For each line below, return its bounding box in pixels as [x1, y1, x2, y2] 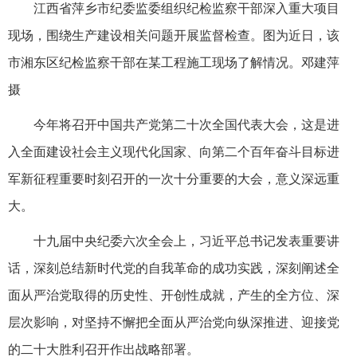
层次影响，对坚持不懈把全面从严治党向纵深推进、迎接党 [8, 315, 339, 329]
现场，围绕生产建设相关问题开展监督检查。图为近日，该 [8, 28, 339, 42]
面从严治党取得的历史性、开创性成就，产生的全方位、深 [8, 288, 339, 302]
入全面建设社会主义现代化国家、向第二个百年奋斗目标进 [8, 144, 339, 159]
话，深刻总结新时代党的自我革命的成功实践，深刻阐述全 [8, 261, 339, 275]
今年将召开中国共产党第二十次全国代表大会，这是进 [33, 117, 339, 131]
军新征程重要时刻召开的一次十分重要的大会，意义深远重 [8, 171, 339, 186]
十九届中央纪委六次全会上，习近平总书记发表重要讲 [33, 233, 339, 248]
